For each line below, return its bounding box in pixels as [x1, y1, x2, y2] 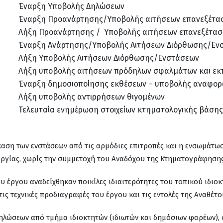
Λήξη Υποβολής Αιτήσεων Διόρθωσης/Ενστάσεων [18, 53, 199, 63]
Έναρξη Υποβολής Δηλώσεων [18, 1, 124, 11]
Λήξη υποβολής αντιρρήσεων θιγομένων [18, 92, 165, 102]
